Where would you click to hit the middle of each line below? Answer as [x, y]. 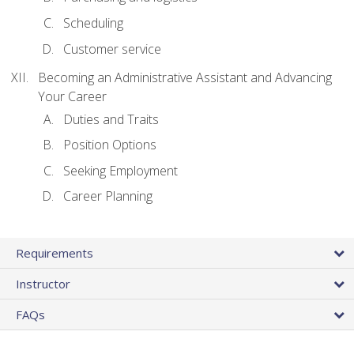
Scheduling [93, 23]
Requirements [55, 252]
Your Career [72, 97]
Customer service [112, 49]
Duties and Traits [111, 119]
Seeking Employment [121, 170]
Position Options [110, 145]
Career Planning [108, 196]
